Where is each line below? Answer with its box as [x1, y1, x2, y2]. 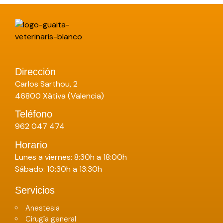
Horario [15, 139, 47, 150]
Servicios [15, 184, 55, 196]
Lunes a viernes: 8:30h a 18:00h [15, 151, 127, 162]
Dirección [15, 66, 56, 77]
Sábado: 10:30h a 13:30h [15, 163, 102, 174]
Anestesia [25, 203, 60, 213]
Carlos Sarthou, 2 [15, 79, 78, 89]
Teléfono [15, 109, 52, 120]
